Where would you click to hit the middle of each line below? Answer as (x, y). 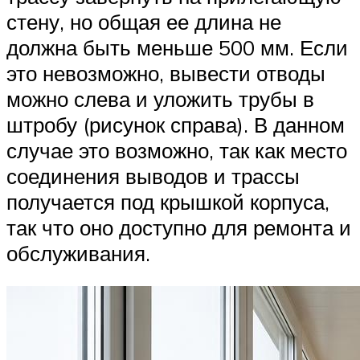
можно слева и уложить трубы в (160, 98)
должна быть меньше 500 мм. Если (177, 47)
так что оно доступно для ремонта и (179, 227)
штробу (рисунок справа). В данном (176, 124)
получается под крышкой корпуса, (168, 201)
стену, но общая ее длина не (144, 21)
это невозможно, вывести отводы (166, 73)
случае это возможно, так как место (177, 150)
